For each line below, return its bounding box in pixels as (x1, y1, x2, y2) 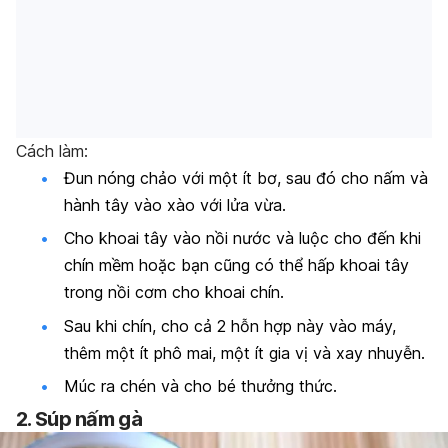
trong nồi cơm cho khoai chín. (64, 282, 284, 303)
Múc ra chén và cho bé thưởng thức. (64, 375, 337, 396)
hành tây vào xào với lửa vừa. (64, 194, 286, 215)
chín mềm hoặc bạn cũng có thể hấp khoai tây (64, 255, 409, 276)
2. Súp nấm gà (16, 407, 142, 432)
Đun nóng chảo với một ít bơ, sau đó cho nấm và (64, 167, 428, 188)
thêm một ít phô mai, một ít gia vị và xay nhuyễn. (64, 342, 425, 363)
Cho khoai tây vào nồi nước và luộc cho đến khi (64, 228, 421, 249)
